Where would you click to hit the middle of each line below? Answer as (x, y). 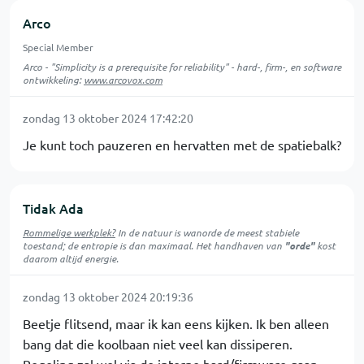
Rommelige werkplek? (69, 232)
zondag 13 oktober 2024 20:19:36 (108, 296)
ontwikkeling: (53, 79)
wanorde (202, 232)
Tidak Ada (53, 208)
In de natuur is (149, 232)
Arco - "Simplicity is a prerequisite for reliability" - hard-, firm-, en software (182, 66)
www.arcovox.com (123, 79)
